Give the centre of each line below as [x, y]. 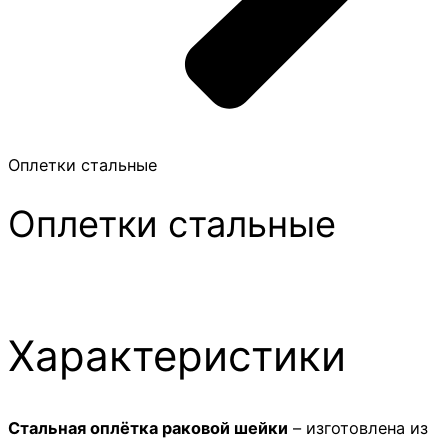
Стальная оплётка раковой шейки [148, 428]
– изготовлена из [358, 428]
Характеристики [177, 355]
